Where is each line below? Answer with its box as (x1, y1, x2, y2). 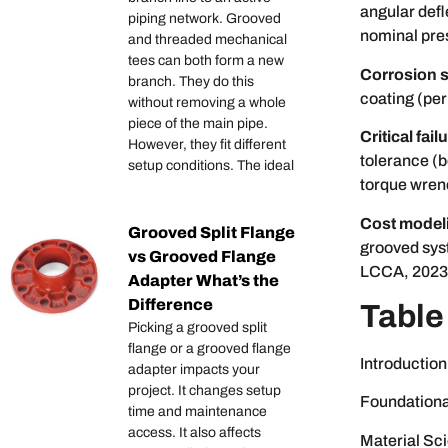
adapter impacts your (128, 362, 260, 378)
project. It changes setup (128, 383, 281, 399)
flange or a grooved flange (128, 341, 291, 357)
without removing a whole (128, 95, 286, 111)
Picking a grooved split (128, 320, 267, 336)
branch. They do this (128, 74, 254, 90)
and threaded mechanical (128, 32, 287, 48)
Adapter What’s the (128, 272, 279, 290)
